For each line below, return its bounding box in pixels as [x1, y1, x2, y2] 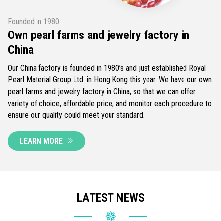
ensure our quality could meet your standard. [8, 110, 145, 120]
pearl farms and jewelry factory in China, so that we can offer [8, 86, 196, 96]
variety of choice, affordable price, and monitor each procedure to [8, 98, 212, 108]
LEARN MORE [20, 136, 63, 146]
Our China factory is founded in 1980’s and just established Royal [8, 63, 206, 73]
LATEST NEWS [76, 190, 145, 205]
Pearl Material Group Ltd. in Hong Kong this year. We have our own [8, 74, 212, 84]
